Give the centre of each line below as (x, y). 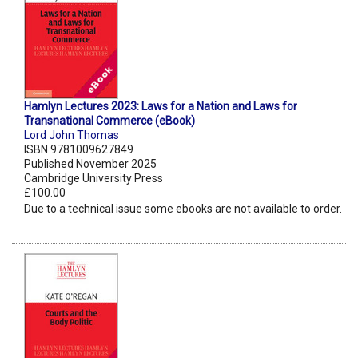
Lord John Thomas (72, 135)
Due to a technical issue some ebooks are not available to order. (183, 209)
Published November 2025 (90, 164)
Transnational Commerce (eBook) (109, 121)
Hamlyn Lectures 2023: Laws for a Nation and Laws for (161, 107)
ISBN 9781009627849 (79, 150)
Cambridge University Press (93, 179)
